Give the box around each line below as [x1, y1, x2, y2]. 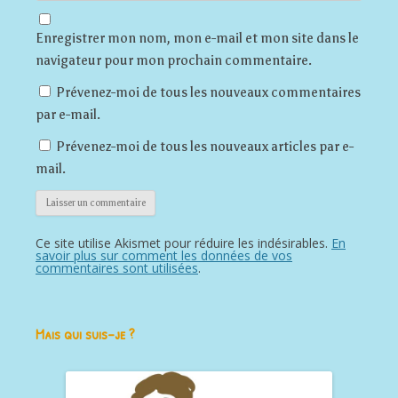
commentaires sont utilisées [36, 259, 198, 276]
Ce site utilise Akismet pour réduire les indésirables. [36, 234, 331, 251]
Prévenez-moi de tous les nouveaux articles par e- [56, 138, 354, 155]
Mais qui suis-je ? [36, 322, 135, 344]
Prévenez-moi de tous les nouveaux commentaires [56, 84, 361, 100]
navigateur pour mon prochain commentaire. [36, 52, 312, 68]
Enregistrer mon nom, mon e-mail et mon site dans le [36, 29, 359, 46]
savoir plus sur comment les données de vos [36, 246, 292, 264]
